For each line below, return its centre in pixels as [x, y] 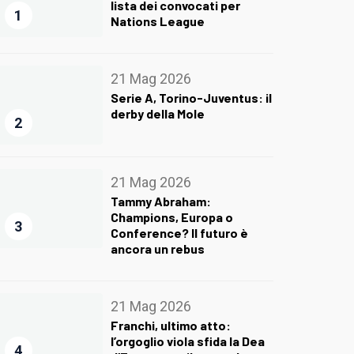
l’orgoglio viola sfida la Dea [187, 341]
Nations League [157, 21]
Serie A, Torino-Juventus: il [191, 98]
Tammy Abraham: [160, 201]
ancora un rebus [157, 249]
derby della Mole [157, 114]
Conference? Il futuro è [179, 233]
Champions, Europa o [171, 217]
